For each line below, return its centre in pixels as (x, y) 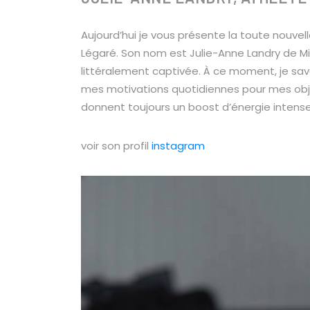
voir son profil (116, 146)
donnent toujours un (135, 107)
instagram (178, 146)
